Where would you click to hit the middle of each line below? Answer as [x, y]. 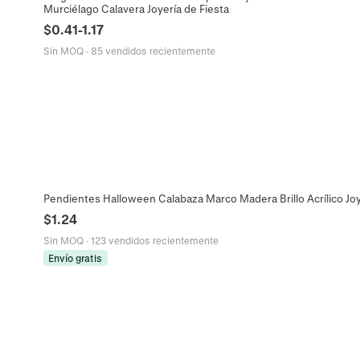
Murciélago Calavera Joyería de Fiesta [136, 9]
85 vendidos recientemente [153, 51]
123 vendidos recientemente [154, 240]
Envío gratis [76, 258]
